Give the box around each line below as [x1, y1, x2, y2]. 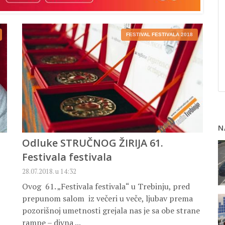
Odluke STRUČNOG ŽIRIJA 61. [22, 136, 163, 150]
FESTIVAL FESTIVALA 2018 [126, 32, 193, 38]
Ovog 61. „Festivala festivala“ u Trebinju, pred [22, 181, 190, 192]
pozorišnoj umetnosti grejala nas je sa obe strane [22, 205, 200, 216]
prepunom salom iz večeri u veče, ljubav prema [22, 193, 193, 204]
